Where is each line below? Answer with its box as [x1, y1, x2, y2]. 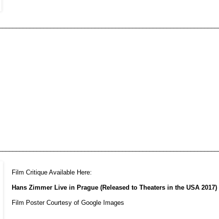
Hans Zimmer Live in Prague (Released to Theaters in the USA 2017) [12, 183, 218, 191]
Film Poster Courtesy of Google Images [12, 198, 125, 206]
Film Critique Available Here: [12, 168, 92, 176]
